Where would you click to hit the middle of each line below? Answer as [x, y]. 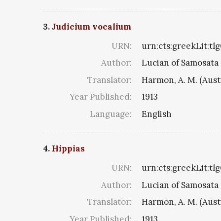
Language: [111, 114]
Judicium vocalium [92, 26]
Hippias [68, 149]
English [157, 114]
